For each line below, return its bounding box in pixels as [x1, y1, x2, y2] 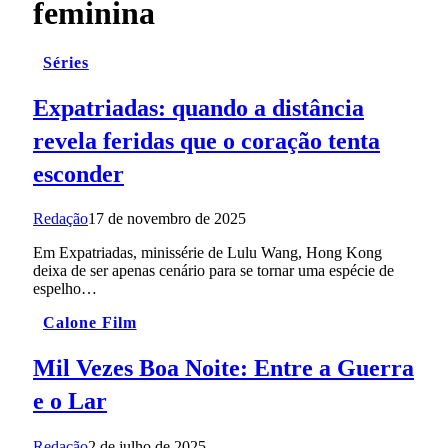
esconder [33, 160, 124, 187]
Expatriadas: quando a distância [33, 94, 364, 121]
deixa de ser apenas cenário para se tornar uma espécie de [33, 262, 394, 280]
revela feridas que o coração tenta [33, 127, 380, 154]
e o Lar [33, 388, 107, 415]
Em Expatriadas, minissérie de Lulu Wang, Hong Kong [33, 244, 382, 262]
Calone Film [43, 314, 137, 332]
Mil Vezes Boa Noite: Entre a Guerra [33, 355, 414, 382]
